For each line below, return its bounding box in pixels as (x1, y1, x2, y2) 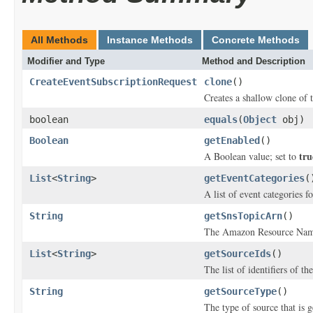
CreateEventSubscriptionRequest (29, 76, 197, 87)
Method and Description (202, 56, 305, 66)
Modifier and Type (27, 56, 105, 66)
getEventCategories (204, 173, 305, 184)
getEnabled (204, 135, 260, 146)
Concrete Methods (212, 34, 300, 45)
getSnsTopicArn (204, 210, 282, 221)
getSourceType (204, 286, 277, 297)
